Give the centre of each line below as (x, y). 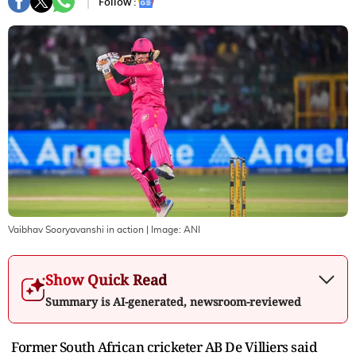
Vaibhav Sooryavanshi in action (76, 229)
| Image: (164, 229)
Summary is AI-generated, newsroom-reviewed (173, 301)
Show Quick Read (106, 279)
